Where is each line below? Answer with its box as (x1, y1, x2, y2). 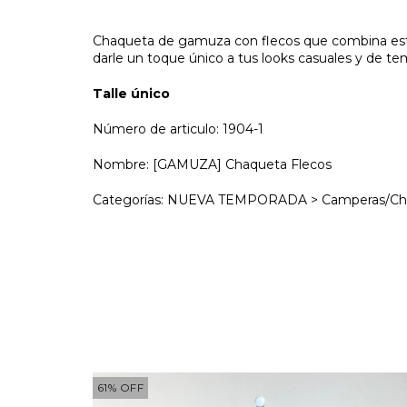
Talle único (93, 85, 170, 102)
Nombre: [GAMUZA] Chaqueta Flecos (93, 156, 332, 173)
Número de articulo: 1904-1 (93, 121, 263, 137)
